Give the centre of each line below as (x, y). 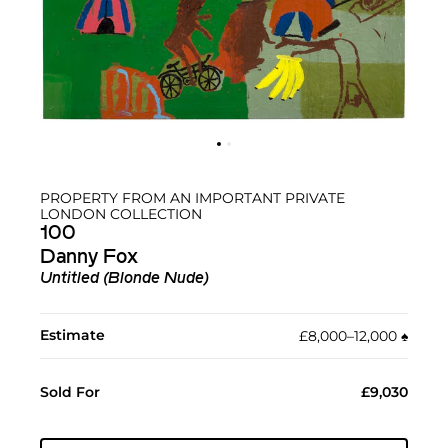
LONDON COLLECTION (121, 214)
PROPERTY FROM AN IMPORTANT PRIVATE (192, 198)
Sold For (70, 392)
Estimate (72, 335)
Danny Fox (89, 258)
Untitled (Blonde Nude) (124, 279)
